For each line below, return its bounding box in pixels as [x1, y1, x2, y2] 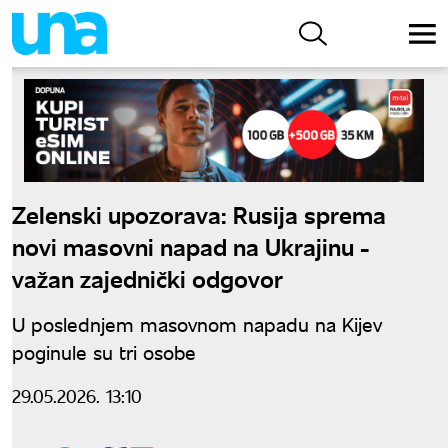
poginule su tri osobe [12, 337, 196, 365]
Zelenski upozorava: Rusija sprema [12, 196, 386, 230]
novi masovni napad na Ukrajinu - [12, 228, 370, 262]
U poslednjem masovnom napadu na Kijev [12, 309, 382, 337]
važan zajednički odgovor [12, 260, 283, 294]
